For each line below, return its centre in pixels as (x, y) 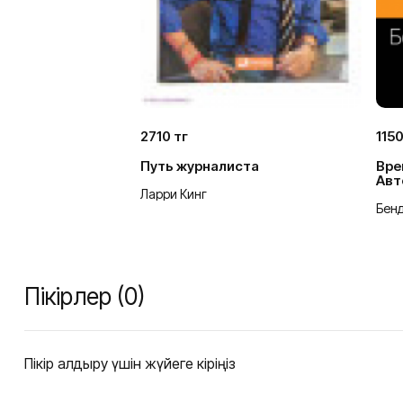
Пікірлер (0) (85, 297)
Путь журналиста (200, 166)
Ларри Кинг (174, 194)
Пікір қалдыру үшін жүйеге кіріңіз (130, 364)
